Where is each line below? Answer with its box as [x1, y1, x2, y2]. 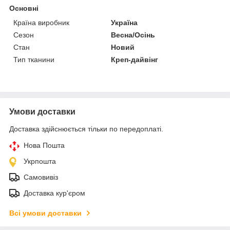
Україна [111, 18, 138, 27]
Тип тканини [13, 55, 54, 64]
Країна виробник [13, 18, 69, 27]
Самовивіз [24, 172, 58, 181]
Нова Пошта [24, 141, 65, 149]
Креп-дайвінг [111, 55, 159, 64]
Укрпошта [24, 157, 56, 165]
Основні [9, 4, 39, 12]
